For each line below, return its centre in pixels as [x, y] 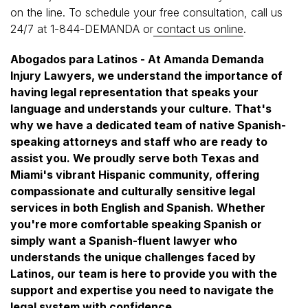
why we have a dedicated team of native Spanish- [148, 125]
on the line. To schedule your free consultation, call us [146, 12]
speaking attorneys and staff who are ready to [139, 141]
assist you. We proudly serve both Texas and [134, 158]
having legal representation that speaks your [134, 92]
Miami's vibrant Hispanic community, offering [135, 174]
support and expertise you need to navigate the [142, 290]
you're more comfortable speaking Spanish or [136, 224]
